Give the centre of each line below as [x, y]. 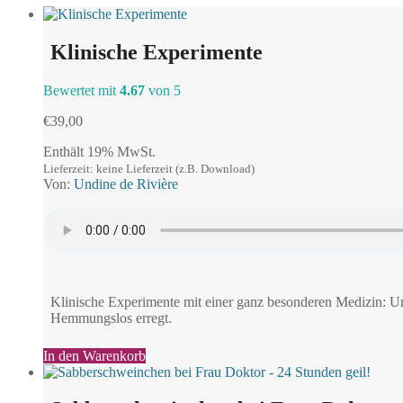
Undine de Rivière [126, 184]
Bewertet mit [81, 90]
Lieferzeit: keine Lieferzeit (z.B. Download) [149, 168]
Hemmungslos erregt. [111, 318]
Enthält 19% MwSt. [99, 151]
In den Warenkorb [94, 355]
